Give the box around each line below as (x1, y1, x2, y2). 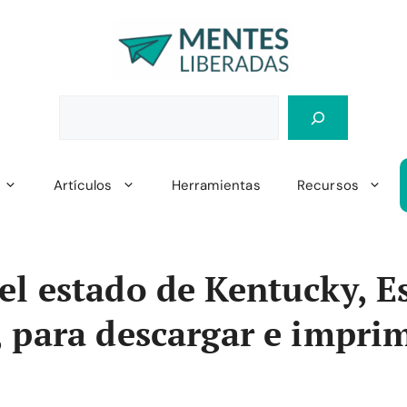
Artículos (53, 176, 113, 194)
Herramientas (171, 176, 261, 194)
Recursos (296, 176, 360, 194)
